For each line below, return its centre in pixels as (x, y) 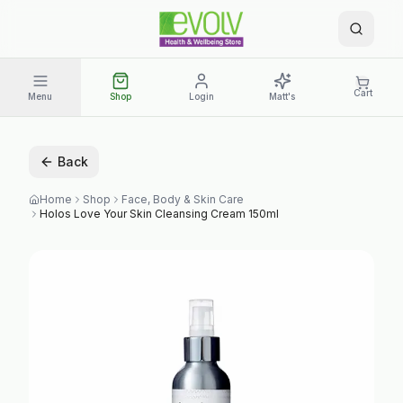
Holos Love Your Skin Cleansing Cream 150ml (159, 214)
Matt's (282, 96)
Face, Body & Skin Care (183, 199)
